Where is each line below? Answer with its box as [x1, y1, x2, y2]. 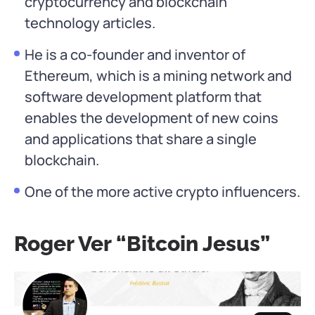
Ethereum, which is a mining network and [25, 65, 292, 85]
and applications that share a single [25, 129, 257, 148]
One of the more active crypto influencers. [25, 181, 300, 201]
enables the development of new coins [25, 108, 278, 127]
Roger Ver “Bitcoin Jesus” [14, 231, 270, 256]
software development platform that [25, 86, 262, 106]
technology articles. [25, 13, 155, 32]
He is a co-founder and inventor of [25, 44, 245, 64]
